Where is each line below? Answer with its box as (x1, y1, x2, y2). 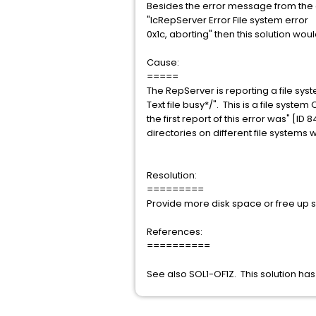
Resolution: (147, 169, 197, 182)
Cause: (147, 56, 179, 69)
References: (147, 225, 202, 238)
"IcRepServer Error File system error (147, 13, 308, 27)
